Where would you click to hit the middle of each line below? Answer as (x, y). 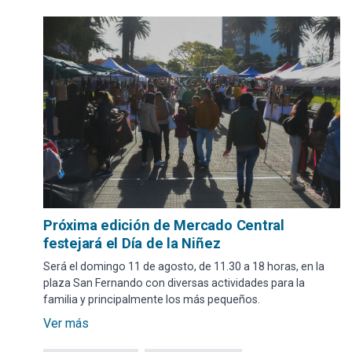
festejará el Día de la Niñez (132, 244)
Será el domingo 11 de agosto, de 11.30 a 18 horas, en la (184, 267)
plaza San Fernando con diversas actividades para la (174, 283)
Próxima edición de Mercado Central (164, 225)
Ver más (66, 324)
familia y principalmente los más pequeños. (152, 300)
